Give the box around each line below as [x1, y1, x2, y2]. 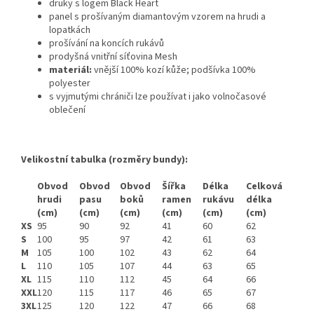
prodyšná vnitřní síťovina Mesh [49, 50, 177, 64]
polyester [49, 76, 90, 91]
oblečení [49, 103, 86, 118]
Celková [246, 179, 282, 194]
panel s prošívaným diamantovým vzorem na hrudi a [49, 10, 266, 25]
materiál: [49, 63, 92, 78]
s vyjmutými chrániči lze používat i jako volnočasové [49, 90, 266, 104]
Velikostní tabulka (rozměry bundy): [21, 153, 188, 168]
